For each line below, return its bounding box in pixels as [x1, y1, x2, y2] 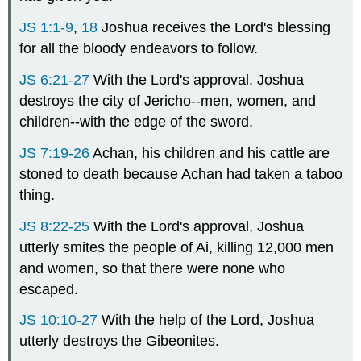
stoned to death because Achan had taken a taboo [19, 165, 343, 182]
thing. [19, 186, 56, 203]
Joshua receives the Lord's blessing [98, 19, 331, 36]
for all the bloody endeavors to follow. [19, 40, 259, 57]
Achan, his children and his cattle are [89, 144, 330, 161]
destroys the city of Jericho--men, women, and [19, 93, 317, 109]
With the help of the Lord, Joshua [98, 312, 315, 329]
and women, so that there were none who [19, 259, 286, 276]
